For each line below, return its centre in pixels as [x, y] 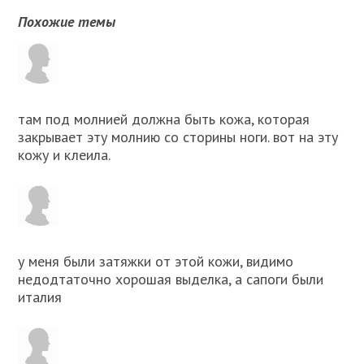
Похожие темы [67, 22]
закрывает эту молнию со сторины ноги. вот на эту [178, 137]
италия [40, 297]
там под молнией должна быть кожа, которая [164, 119]
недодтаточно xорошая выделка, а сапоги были [171, 279]
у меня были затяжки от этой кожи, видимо [156, 262]
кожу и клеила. [65, 155]
